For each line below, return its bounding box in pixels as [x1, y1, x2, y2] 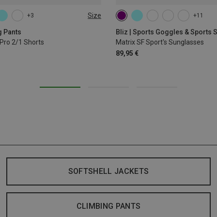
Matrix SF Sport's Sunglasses [116, 38, 204, 46]
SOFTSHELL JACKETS [68, 167, 149, 176]
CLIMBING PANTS [76, 201, 141, 211]
